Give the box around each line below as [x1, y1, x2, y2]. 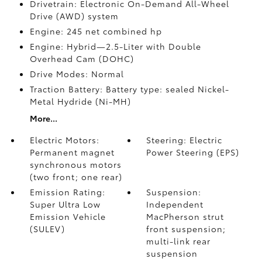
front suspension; [146, 223, 226, 235]
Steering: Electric [146, 134, 223, 146]
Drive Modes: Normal [29, 68, 124, 80]
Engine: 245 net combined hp [29, 25, 162, 37]
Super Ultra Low [29, 198, 101, 210]
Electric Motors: [29, 134, 99, 146]
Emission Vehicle [29, 211, 106, 222]
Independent [146, 198, 204, 210]
